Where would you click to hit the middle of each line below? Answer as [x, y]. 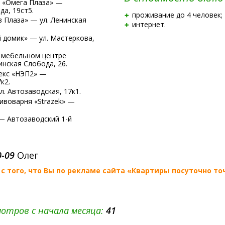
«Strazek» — [53, 101]
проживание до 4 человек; [177, 15]
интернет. [149, 24]
